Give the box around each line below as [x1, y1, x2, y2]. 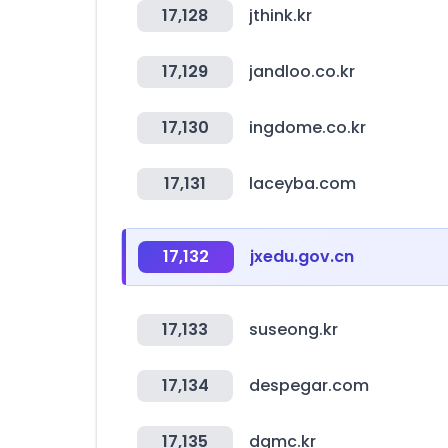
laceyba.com [249, 172, 356, 195]
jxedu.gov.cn [250, 245, 354, 268]
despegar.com [249, 374, 369, 397]
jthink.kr [249, 4, 312, 27]
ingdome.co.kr [249, 116, 366, 139]
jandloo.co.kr [249, 60, 355, 83]
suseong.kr [249, 318, 338, 341]
